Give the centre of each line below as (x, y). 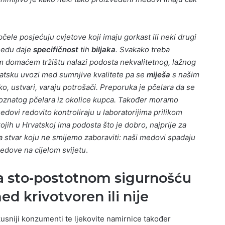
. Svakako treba (143, 49)
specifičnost (55, 49)
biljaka (103, 49)
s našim (186, 74)
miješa (159, 74)
